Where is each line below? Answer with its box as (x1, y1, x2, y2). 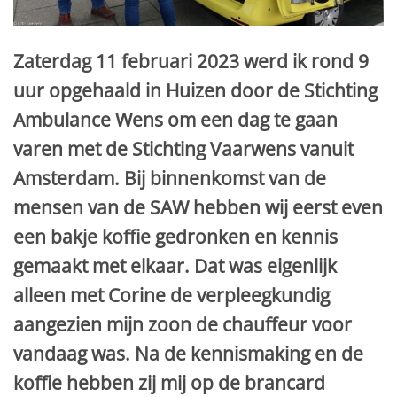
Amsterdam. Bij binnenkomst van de (13, 166, 326, 191)
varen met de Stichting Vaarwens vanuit (13, 136, 354, 162)
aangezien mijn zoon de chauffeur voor (13, 312, 352, 338)
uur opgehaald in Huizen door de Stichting (13, 78, 378, 104)
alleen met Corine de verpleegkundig (13, 283, 330, 308)
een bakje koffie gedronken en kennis (13, 224, 338, 250)
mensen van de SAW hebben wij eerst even (13, 195, 383, 221)
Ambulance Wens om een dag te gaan (13, 107, 338, 133)
